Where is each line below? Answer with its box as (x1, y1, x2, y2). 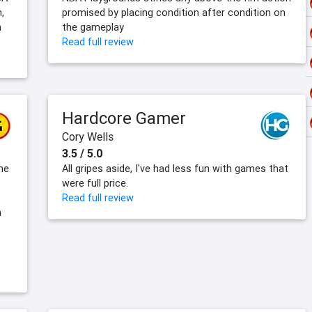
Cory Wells (62, 130, 114, 144)
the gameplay (62, 21, 124, 34)
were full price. (62, 177, 128, 190)
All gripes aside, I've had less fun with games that (62, 162, 288, 175)
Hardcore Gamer (62, 108, 186, 129)
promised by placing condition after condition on (62, 6, 286, 19)
